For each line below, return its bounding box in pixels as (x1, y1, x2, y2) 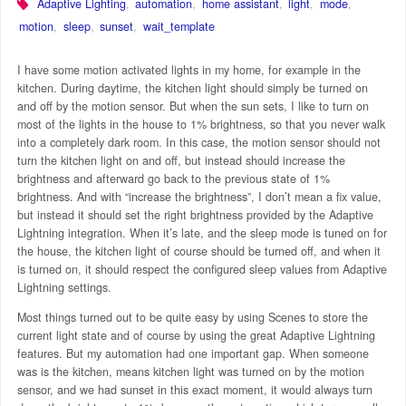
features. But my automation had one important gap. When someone (16, 344, 369, 362)
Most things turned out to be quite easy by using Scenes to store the (16, 308, 368, 325)
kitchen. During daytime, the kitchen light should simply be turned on (16, 80, 368, 97)
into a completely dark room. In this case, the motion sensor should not (16, 134, 381, 151)
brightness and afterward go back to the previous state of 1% (16, 170, 330, 188)
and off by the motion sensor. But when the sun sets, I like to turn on (16, 98, 369, 115)
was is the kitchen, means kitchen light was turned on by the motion (16, 362, 364, 380)
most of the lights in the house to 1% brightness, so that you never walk (16, 116, 385, 133)
